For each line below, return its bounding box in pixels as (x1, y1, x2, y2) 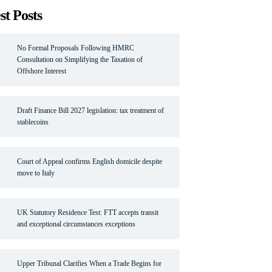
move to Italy (17, 168, 55, 177)
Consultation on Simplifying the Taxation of (17, 55, 143, 64)
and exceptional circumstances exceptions (17, 219, 135, 228)
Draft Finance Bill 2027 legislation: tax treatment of (17, 106, 164, 115)
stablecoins (17, 117, 49, 126)
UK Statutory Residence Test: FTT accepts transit (17, 208, 158, 217)
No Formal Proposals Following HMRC (17, 43, 134, 52)
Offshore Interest (17, 66, 66, 75)
